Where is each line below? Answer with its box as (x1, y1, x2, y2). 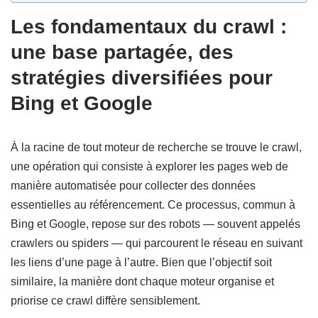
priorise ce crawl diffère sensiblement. (11, 295, 200, 307)
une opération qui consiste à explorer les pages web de (11, 160, 288, 172)
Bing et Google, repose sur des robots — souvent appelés (11, 218, 300, 230)
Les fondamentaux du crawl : (11, 16, 287, 38)
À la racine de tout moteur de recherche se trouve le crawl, (11, 141, 302, 153)
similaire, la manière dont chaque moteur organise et (11, 275, 274, 287)
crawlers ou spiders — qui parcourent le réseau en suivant (11, 237, 302, 249)
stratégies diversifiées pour (11, 67, 273, 89)
